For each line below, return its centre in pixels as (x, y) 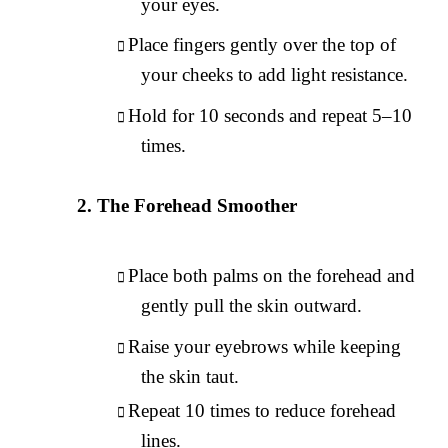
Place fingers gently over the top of (262, 45)
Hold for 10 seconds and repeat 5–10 (270, 116)
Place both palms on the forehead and (272, 276)
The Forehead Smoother (197, 206)
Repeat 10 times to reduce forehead (262, 410)
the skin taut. (190, 376)
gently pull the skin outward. (252, 306)
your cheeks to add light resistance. (275, 75)
